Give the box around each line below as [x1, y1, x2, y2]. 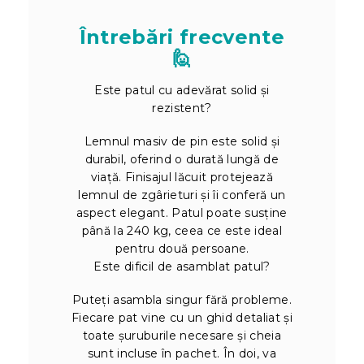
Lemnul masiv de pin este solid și [84, 133, 280, 149]
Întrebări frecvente [79, 24, 285, 49]
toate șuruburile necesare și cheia [82, 327, 282, 343]
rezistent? [152, 100, 212, 115]
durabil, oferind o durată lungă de [84, 151, 279, 167]
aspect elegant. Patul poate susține [76, 205, 288, 220]
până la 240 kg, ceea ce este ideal [81, 223, 283, 238]
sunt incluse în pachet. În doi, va [87, 345, 277, 361]
